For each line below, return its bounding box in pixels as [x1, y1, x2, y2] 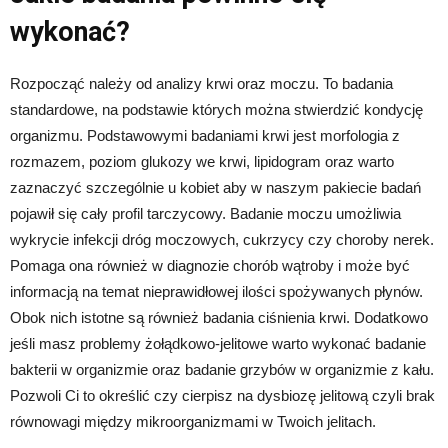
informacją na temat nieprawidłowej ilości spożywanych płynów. [10, 283, 423, 301]
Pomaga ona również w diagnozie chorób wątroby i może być [10, 257, 410, 275]
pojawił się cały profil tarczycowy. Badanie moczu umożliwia [10, 205, 401, 223]
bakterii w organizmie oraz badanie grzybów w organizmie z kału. [10, 361, 434, 379]
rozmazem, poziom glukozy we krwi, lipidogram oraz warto [10, 153, 394, 171]
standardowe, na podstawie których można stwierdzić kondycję [10, 101, 423, 119]
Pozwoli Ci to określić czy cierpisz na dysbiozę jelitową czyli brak [10, 387, 435, 405]
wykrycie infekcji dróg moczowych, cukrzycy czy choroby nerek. [10, 231, 434, 249]
